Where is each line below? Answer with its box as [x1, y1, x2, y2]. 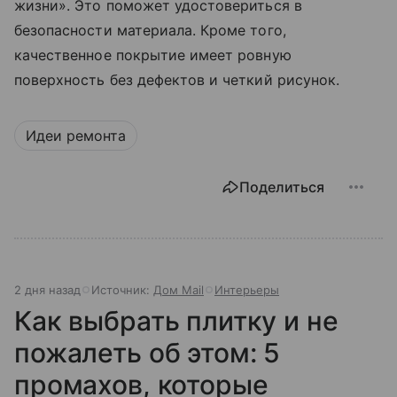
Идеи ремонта [26, 127, 126, 145]
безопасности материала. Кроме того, [14, 21, 286, 40]
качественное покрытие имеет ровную [14, 46, 292, 65]
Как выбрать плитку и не [14, 305, 339, 338]
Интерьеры [214, 283, 279, 298]
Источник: [91, 283, 153, 298]
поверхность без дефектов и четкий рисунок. [14, 71, 340, 90]
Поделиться [239, 178, 324, 197]
